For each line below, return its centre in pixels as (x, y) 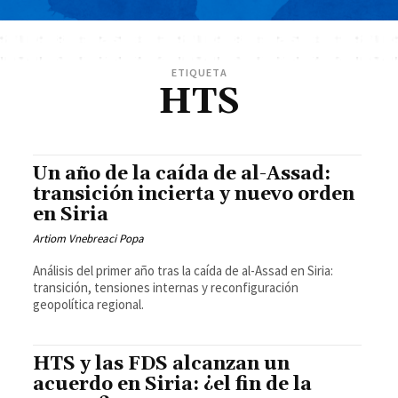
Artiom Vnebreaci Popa (89, 239)
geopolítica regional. (89, 305)
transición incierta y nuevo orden (194, 195)
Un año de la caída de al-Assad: (182, 175)
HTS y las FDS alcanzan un (162, 365)
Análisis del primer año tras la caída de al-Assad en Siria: (183, 271)
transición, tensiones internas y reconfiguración (166, 288)
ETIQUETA (199, 73)
